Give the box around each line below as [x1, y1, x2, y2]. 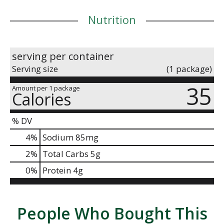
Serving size [12, 62, 58, 74]
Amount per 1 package [12, 83, 80, 92]
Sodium [42, 131, 73, 143]
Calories [12, 88, 71, 110]
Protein [42, 164, 71, 176]
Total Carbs [42, 147, 88, 159]
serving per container [12, 49, 114, 63]
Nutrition [88, 11, 136, 27]
